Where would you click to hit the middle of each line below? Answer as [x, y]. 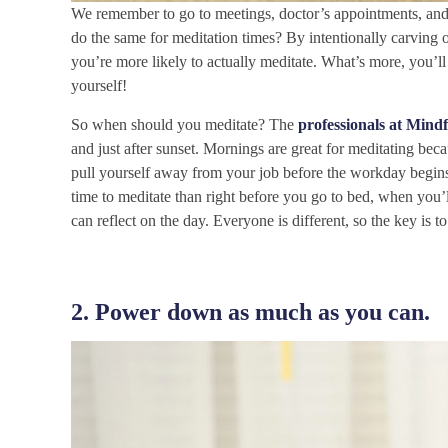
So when [99, 125]
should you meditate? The [215, 125]
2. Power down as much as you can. [251, 312]
